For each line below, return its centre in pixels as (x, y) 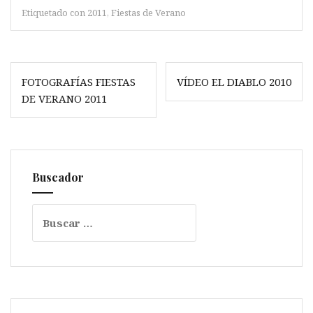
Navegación (58, 71)
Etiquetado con (54, 13)
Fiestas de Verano (148, 13)
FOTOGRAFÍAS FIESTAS (79, 82)
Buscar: (52, 212)
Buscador (58, 177)
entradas (46, 109)
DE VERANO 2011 (64, 99)
